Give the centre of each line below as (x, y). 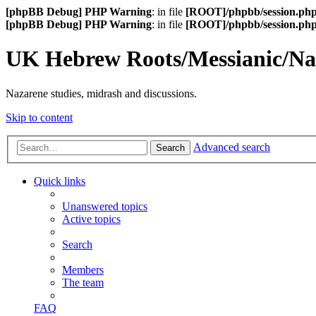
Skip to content (39, 117)
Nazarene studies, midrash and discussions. (101, 93)
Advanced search (232, 147)
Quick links (60, 181)
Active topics (91, 219)
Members (83, 270)
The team (83, 283)
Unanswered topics (105, 207)
